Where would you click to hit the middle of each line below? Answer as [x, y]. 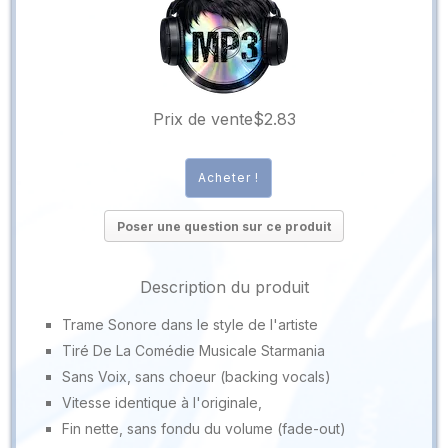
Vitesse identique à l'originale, [161, 402]
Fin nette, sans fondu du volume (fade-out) [203, 428]
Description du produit [224, 286]
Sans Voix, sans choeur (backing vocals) [196, 376]
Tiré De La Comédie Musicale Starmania [193, 350]
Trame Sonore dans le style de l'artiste [189, 324]
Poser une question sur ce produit [224, 226]
